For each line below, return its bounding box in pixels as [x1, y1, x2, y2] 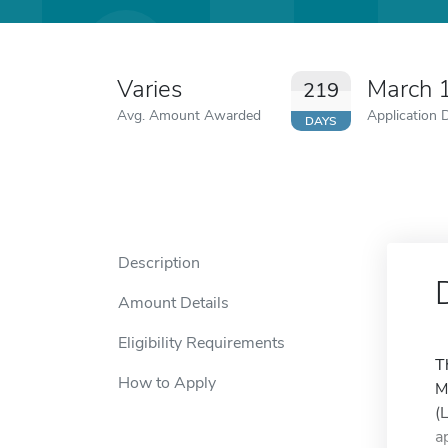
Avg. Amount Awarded [117, 105, 261, 125]
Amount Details [118, 292, 229, 314]
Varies [117, 73, 182, 105]
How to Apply [118, 372, 216, 394]
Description [118, 252, 200, 274]
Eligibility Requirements [118, 332, 285, 354]
